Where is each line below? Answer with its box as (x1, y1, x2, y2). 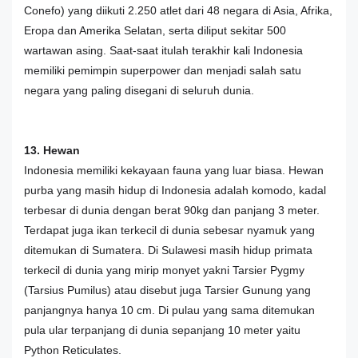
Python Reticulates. (24, 343, 121, 356)
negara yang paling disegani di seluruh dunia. (24, 83, 254, 97)
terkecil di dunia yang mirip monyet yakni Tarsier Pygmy (24, 263, 304, 276)
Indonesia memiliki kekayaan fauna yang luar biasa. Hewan (24, 163, 324, 177)
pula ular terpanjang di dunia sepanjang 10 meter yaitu (24, 323, 300, 336)
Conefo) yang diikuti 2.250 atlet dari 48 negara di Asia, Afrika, (24, 3, 332, 17)
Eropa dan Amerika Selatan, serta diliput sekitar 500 (24, 23, 286, 37)
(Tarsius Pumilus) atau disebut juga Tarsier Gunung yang (24, 283, 311, 296)
